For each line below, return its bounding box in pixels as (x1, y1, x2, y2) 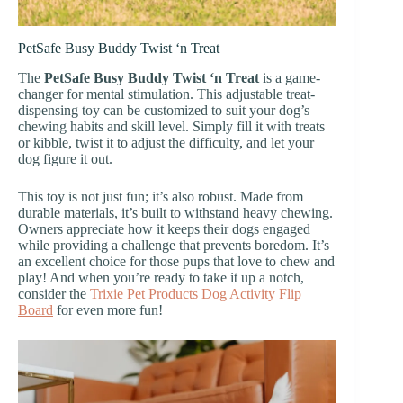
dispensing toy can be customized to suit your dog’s (18, 102, 309, 118)
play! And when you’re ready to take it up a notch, (18, 269, 304, 285)
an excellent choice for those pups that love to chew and (18, 253, 335, 269)
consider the (18, 285, 90, 301)
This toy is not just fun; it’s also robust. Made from (18, 188, 303, 204)
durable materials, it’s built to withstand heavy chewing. (18, 204, 333, 220)
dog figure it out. (18, 150, 112, 166)
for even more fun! (53, 301, 163, 318)
